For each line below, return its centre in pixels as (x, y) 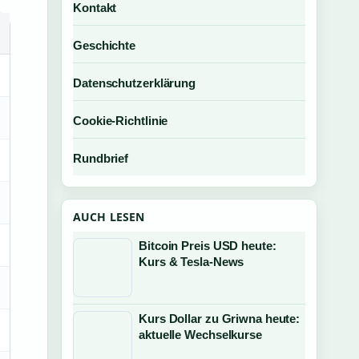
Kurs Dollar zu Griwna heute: (220, 319)
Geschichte (104, 45)
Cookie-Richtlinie (121, 121)
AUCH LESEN (109, 217)
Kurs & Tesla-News (192, 262)
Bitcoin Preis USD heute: (208, 246)
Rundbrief (101, 158)
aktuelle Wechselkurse (200, 335)
